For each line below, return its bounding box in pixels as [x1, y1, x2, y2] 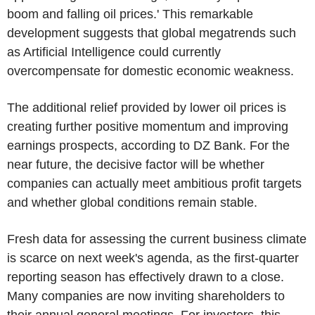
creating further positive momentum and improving [7, 119, 288, 134]
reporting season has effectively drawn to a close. [7, 269, 284, 284]
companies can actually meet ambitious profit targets [7, 176, 302, 191]
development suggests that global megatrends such [7, 25, 296, 40]
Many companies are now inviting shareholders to [7, 288, 285, 303]
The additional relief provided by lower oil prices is [7, 100, 286, 115]
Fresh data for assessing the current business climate [7, 231, 307, 246]
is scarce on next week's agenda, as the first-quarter [7, 250, 299, 265]
